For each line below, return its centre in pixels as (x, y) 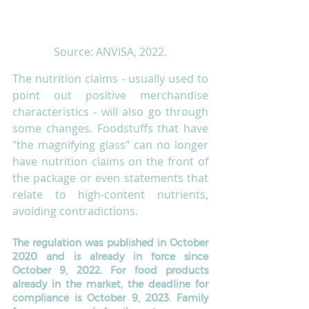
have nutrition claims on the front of (110, 161)
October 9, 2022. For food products (110, 270)
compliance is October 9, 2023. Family (110, 298)
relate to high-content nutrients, (110, 194)
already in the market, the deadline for (110, 284)
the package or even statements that (110, 178)
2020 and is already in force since (110, 256)
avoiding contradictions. (77, 211)
